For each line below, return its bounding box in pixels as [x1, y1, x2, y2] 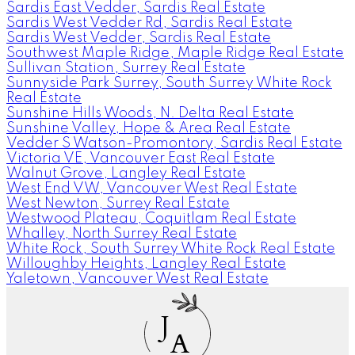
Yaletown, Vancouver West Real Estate [6, 271, 269, 286]
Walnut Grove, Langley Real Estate [6, 166, 246, 181]
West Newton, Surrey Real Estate [6, 196, 230, 211]
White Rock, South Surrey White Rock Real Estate [6, 241, 335, 256]
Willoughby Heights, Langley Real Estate [6, 256, 286, 271]
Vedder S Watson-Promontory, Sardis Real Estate [6, 136, 342, 151]
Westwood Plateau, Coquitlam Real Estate [6, 211, 296, 226]
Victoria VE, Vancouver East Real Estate [6, 151, 275, 166]
